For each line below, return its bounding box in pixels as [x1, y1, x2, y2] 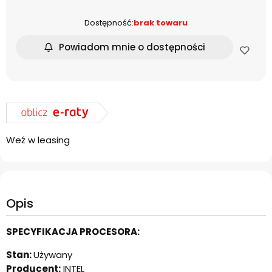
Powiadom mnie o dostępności [59, 41, 206, 54]
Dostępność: [84, 16, 134, 29]
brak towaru [134, 16, 188, 29]
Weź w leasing [6, 134, 70, 147]
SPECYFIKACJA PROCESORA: [6, 225, 140, 239]
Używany [33, 248, 72, 262]
